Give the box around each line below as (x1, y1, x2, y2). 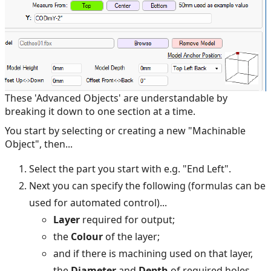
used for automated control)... (29, 196, 167, 210)
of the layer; (103, 230, 160, 244)
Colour (71, 230, 103, 244)
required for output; (80, 213, 175, 227)
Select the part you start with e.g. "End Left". (29, 162, 231, 176)
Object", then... (5, 137, 73, 151)
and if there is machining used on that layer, (53, 247, 253, 261)
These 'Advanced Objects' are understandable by (5, 91, 227, 105)
